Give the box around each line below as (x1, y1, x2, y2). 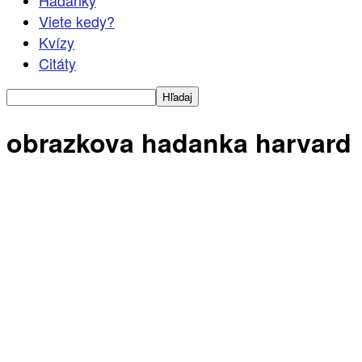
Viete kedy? (39, 11, 115, 32)
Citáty (39, 53, 76, 74)
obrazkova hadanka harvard (6, 124, 351, 162)
